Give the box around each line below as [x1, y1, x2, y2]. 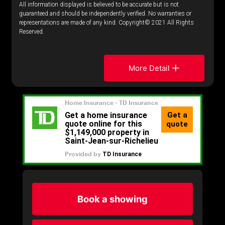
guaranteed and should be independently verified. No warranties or [19, 10, 191, 17]
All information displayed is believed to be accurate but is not [19, 1, 179, 8]
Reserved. [19, 28, 44, 35]
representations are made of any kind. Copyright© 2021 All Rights [19, 19, 194, 26]
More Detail [129, 63, 170, 73]
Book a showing [77, 193, 148, 204]
